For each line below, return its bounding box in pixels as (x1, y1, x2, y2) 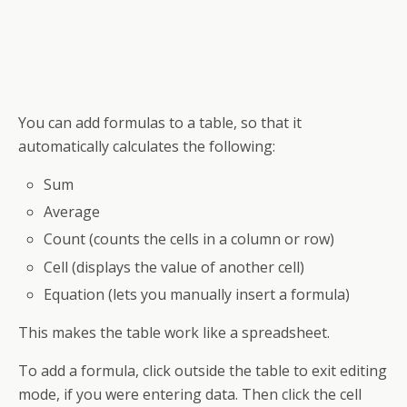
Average (44, 202, 101, 223)
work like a (161, 322, 242, 342)
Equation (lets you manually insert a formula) (44, 283, 351, 304)
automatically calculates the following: (18, 136, 275, 156)
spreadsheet (242, 322, 327, 342)
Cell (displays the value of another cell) (44, 256, 305, 277)
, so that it (233, 113, 302, 133)
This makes (18, 322, 100, 342)
